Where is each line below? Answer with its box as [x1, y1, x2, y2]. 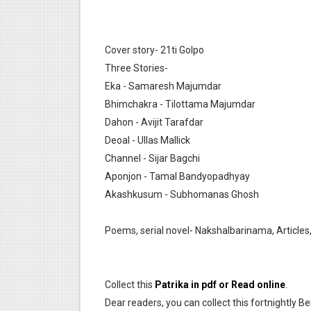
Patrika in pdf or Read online [154, 279, 285, 290]
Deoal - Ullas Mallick [104, 135, 190, 146]
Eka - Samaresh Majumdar [104, 81, 221, 92]
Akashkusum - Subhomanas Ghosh [104, 189, 259, 200]
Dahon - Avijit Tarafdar [104, 117, 203, 128]
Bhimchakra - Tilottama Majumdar [104, 99, 255, 110]
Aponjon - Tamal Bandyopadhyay [104, 171, 250, 182]
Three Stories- [104, 62, 168, 74]
